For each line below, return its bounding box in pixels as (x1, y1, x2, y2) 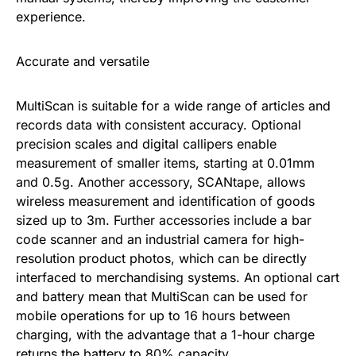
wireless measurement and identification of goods (16, 193, 315, 209)
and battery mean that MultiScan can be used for (16, 288, 308, 304)
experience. (16, 9, 86, 25)
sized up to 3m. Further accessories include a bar (16, 212, 311, 228)
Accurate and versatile (16, 53, 149, 69)
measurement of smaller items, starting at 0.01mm (16, 155, 315, 171)
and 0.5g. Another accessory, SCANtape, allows (16, 174, 305, 190)
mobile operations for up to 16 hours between (16, 308, 290, 323)
